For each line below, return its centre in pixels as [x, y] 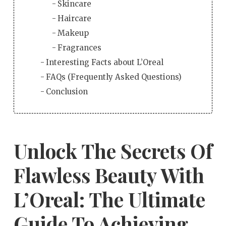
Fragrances [79, 47]
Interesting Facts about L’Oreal [105, 62]
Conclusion [67, 91]
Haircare [74, 18]
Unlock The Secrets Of [113, 151]
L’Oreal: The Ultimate [109, 199]
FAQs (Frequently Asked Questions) [114, 77]
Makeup [73, 33]
